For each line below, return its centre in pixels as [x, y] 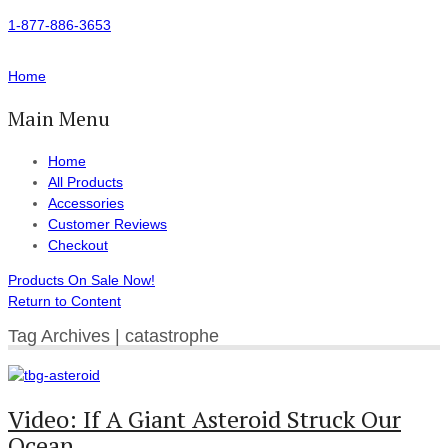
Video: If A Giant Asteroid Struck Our [204, 418]
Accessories [86, 203]
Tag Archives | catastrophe [113, 335]
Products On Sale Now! [81, 280]
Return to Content [64, 301]
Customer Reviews [107, 224]
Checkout [78, 245]
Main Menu [59, 118]
